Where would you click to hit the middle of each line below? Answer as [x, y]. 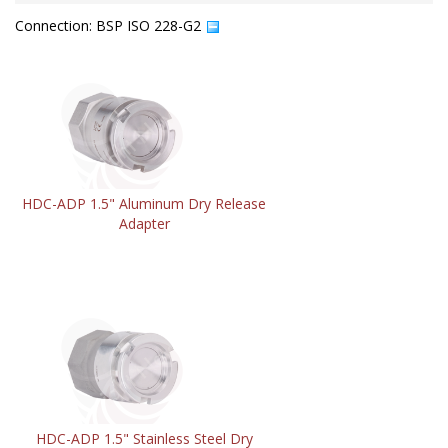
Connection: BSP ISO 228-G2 [110, 25]
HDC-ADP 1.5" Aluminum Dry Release [144, 203]
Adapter [144, 223]
